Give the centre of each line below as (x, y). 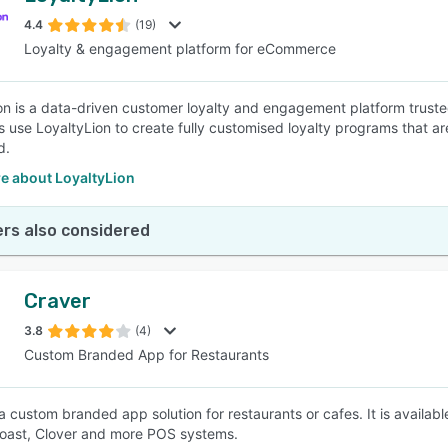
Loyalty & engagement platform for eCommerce (180, 48)
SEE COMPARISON (219, 99)
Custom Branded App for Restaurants (146, 354)
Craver (57, 301)
